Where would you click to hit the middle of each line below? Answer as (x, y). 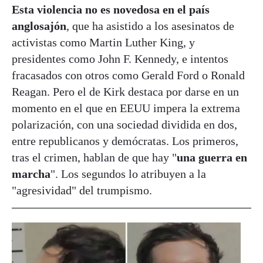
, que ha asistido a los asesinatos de (150, 26)
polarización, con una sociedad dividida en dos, (124, 124)
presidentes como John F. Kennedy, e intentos (120, 58)
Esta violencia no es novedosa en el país (111, 9)
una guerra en (212, 157)
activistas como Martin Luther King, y (103, 42)
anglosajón (39, 26)
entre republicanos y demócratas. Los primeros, (125, 141)
